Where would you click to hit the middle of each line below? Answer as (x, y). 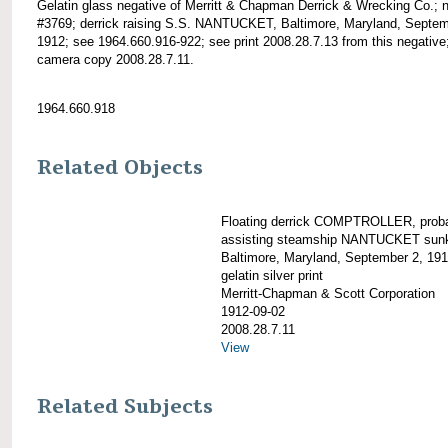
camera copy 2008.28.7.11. (115, 59)
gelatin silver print (272, 275)
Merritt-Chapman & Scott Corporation (328, 293)
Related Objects (120, 167)
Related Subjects (125, 407)
